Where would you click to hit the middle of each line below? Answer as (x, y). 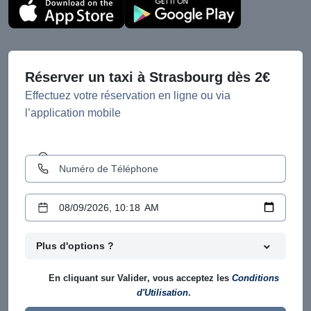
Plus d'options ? (75, 246)
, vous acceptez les (190, 278)
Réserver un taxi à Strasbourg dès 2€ (148, 77)
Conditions (255, 278)
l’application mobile (73, 113)
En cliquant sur (83, 278)
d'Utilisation (162, 293)
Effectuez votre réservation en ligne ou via (128, 95)
